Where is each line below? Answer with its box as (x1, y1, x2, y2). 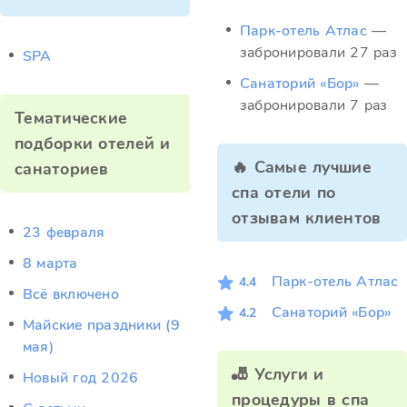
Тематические (15, 107, 128, 129)
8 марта (23, 253, 78, 273)
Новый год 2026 (23, 368, 139, 388)
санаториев (15, 158, 109, 180)
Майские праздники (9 (23, 315, 180, 335)
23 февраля (23, 223, 105, 243)
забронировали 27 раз (240, 43, 397, 63)
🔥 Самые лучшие (232, 156, 372, 178)
